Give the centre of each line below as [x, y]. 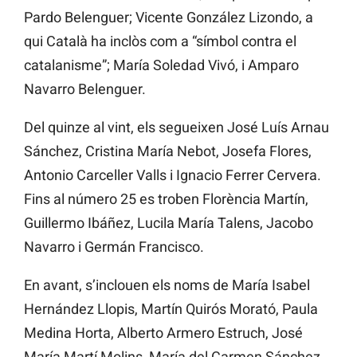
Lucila [156, 223]
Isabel [291, 285]
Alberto [140, 333]
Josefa [244, 151]
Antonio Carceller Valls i [98, 175]
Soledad [179, 65]
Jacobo [290, 223]
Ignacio [199, 175]
